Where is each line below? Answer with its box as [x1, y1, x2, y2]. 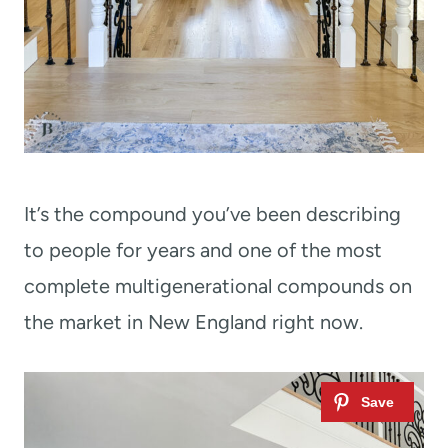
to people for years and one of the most [24, 237, 382, 262]
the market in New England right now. [24, 309, 363, 334]
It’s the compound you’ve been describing [24, 201, 401, 226]
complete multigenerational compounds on [24, 273, 412, 298]
